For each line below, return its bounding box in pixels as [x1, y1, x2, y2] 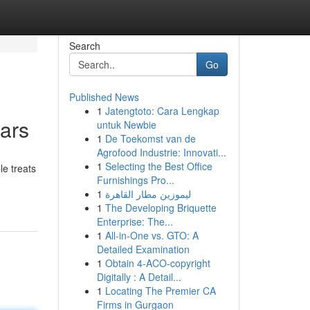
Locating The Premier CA [104, 284, 216, 298]
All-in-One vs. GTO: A [104, 228, 199, 242]
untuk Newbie [96, 118, 156, 131]
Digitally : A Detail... [96, 270, 181, 284]
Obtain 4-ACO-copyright [104, 256, 210, 270]
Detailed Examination [96, 242, 190, 256]
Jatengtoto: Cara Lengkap [104, 104, 219, 118]
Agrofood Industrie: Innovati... [96, 145, 226, 159]
